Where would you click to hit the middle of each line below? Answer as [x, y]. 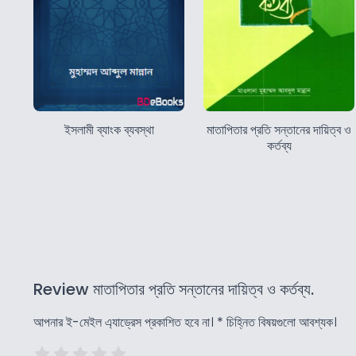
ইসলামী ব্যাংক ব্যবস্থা [109, 130]
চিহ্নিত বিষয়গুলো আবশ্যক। [280, 322]
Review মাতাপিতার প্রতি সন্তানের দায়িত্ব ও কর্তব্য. [174, 289]
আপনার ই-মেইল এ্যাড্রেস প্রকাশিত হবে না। [124, 322]
